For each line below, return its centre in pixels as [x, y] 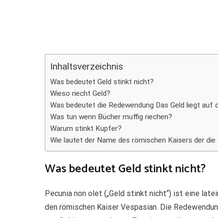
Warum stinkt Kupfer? [86, 128]
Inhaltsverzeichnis [87, 67]
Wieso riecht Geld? [80, 93]
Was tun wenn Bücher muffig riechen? [111, 117]
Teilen [15, 8]
